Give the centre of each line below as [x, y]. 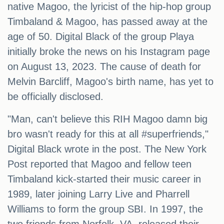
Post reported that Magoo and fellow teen [99, 164]
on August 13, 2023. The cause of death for [104, 67]
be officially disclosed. [55, 97]
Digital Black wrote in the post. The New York [107, 149]
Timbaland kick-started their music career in [104, 179]
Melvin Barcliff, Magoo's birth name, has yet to [110, 82]
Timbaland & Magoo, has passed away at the [107, 22]
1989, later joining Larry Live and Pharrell [98, 194]
